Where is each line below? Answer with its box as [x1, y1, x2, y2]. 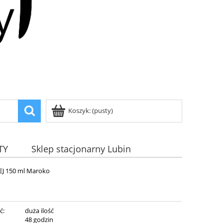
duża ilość [24, 206, 54, 216]
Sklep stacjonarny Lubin [31, 142, 131, 155]
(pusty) [92, 106, 113, 115]
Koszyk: [68, 106, 91, 115]
